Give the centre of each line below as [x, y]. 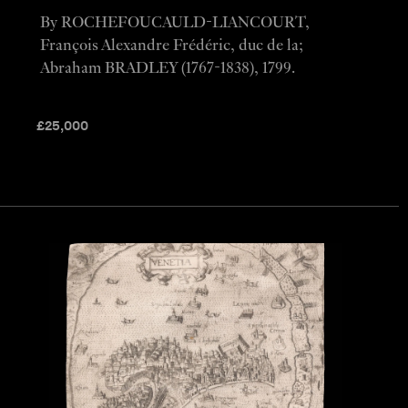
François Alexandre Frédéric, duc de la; [171, 46]
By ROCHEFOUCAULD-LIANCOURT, [174, 23]
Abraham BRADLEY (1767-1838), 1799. [167, 68]
